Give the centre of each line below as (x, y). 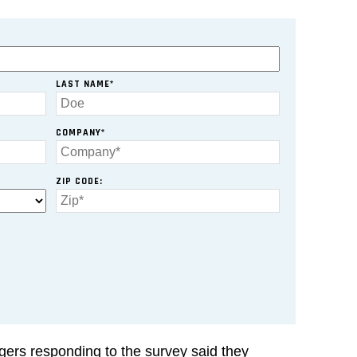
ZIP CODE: (79, 181)
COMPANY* (80, 133)
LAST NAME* (84, 84)
